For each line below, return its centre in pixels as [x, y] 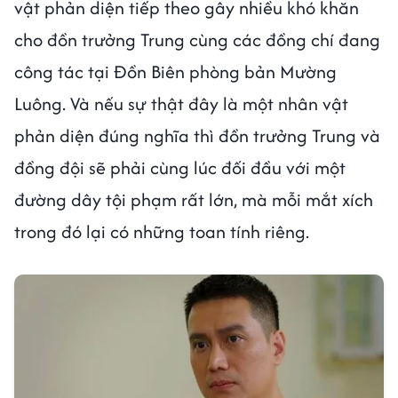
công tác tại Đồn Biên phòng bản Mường [175, 71]
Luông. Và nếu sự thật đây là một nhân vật [181, 103]
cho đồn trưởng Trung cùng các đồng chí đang [197, 39]
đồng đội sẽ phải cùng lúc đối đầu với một [180, 167]
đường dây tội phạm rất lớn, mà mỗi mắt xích [194, 199]
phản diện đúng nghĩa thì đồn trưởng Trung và [197, 135]
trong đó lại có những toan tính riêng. [164, 231]
